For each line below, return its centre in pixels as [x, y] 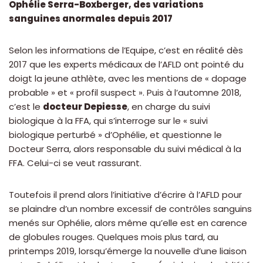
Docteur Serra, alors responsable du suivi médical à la [125, 149]
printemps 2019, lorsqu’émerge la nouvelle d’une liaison [128, 251]
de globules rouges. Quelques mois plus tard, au [114, 237]
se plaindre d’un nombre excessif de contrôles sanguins [130, 209]
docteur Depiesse [85, 107]
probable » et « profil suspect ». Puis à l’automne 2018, [125, 93]
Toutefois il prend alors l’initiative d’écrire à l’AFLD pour [125, 195]
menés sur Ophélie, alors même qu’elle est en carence [128, 223]
